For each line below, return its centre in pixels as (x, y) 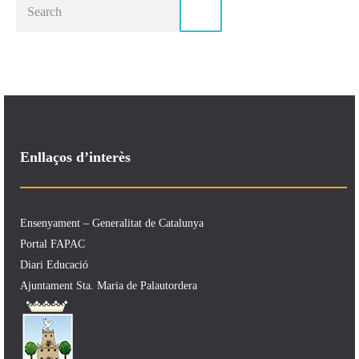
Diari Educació (54, 265)
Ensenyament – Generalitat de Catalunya (112, 224)
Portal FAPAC (52, 244)
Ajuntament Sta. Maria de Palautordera (109, 286)
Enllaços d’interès (75, 157)
